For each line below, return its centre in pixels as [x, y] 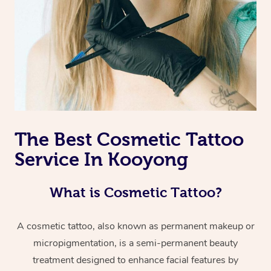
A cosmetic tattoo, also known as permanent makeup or [135, 227]
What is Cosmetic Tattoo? [135, 193]
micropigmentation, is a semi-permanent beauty [135, 243]
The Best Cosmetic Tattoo [129, 139]
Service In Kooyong [101, 159]
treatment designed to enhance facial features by [135, 260]
